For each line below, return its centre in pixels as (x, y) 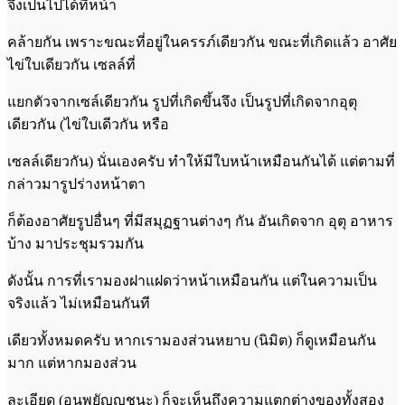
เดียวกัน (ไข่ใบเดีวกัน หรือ (88, 124)
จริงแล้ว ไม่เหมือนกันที (79, 303)
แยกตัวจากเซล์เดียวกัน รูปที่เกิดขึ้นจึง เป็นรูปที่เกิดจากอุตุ (182, 101)
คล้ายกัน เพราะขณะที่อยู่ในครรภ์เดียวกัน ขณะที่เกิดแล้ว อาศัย (202, 42)
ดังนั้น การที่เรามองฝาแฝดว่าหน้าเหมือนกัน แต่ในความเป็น (192, 280)
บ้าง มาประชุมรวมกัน (75, 243)
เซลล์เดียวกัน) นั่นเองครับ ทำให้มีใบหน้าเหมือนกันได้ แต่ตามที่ (201, 161)
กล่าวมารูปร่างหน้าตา (76, 184)
